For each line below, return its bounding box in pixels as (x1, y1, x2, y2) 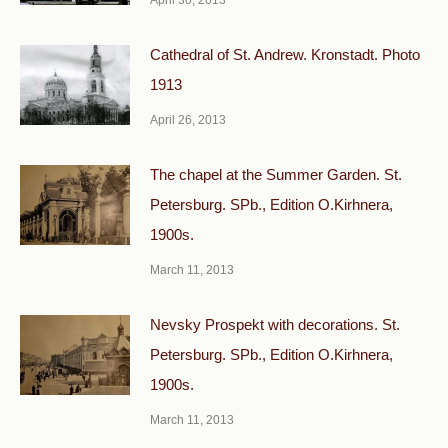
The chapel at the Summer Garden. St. (150, 166, 402, 183)
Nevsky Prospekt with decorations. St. (150, 316, 400, 333)
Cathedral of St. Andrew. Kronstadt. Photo (150, 46, 420, 63)
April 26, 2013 (150, 113, 226, 127)
